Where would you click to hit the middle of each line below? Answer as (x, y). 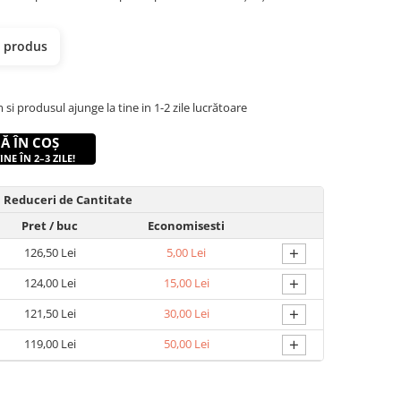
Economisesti (186, 225)
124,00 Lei (50, 282)
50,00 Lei (186, 343)
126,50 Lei (50, 252)
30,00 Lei (186, 313)
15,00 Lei (186, 282)
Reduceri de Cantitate (68, 199)
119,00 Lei (50, 343)
